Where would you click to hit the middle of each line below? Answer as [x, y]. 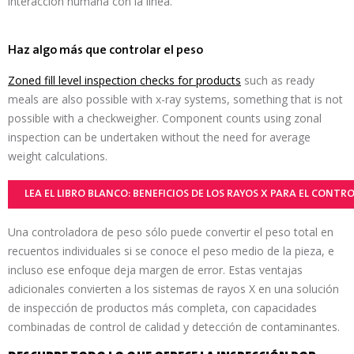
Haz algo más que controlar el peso [105, 51]
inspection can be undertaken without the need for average [159, 137]
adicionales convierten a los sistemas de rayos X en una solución [173, 289]
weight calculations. [58, 156]
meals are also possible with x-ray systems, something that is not [175, 99]
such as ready [278, 80]
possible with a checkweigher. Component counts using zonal [165, 118]
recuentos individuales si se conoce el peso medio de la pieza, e [171, 251]
